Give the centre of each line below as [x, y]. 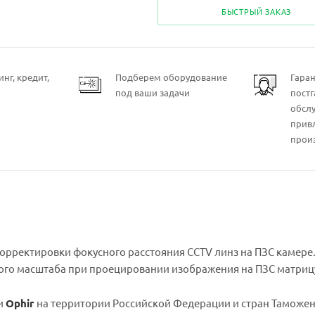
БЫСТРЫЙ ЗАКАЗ [256, 11]
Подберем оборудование [171, 77]
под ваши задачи [153, 92]
